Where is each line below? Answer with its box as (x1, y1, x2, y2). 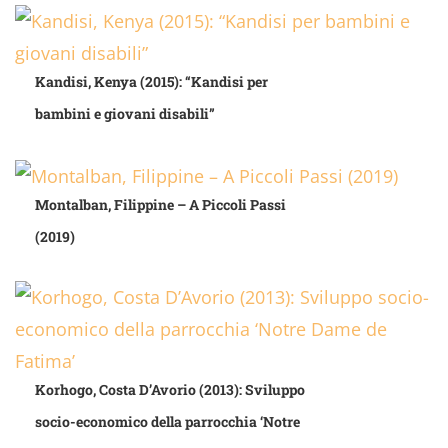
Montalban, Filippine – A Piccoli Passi (35, 195, 286, 215)
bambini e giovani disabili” (35, 104, 215, 124)
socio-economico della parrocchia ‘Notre (35, 412, 300, 432)
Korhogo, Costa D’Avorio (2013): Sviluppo (35, 380, 305, 400)
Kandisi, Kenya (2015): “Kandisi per (35, 72, 268, 92)
